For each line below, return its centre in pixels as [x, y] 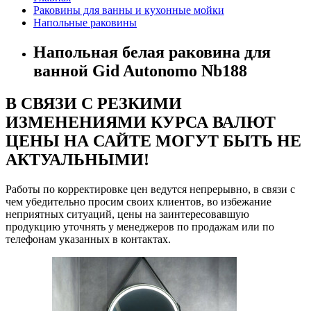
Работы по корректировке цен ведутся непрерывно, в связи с [150, 190]
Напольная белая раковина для [152, 52]
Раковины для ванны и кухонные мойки [129, 10]
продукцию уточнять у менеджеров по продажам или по [140, 227]
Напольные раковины [85, 23]
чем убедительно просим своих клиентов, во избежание [138, 202]
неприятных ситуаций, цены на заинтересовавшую [127, 215]
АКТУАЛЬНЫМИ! [77, 160]
